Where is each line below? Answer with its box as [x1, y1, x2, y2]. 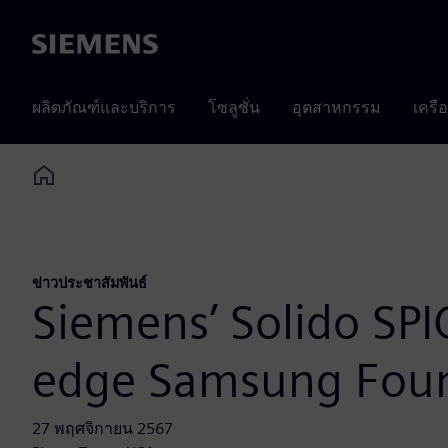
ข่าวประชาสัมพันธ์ [32, 274, 147, 292]
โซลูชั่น [208, 98, 260, 117]
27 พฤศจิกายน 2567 [32, 419, 173, 439]
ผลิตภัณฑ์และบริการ [32, 98, 176, 117]
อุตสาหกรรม [292, 98, 381, 117]
